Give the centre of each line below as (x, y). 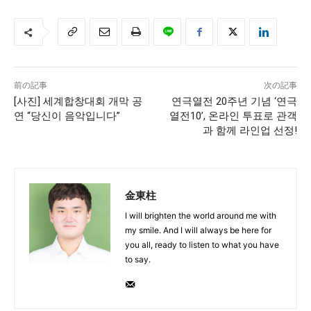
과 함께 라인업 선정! (250, 130)
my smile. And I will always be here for (198, 230)
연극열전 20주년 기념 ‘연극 (234, 101)
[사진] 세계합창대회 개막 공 (78, 101)
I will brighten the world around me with (201, 215)
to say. (138, 259)
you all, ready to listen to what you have (202, 244)
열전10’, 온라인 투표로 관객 (233, 116)
